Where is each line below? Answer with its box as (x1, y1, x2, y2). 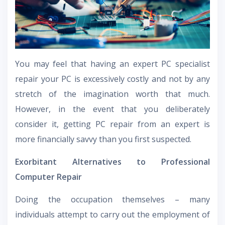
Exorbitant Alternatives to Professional (15, 156, 210, 168)
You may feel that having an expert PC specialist (15, 58, 210, 70)
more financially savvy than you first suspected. (15, 134, 191, 145)
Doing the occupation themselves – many (15, 194, 210, 205)
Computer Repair (15, 171, 82, 183)
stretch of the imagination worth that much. (15, 88, 210, 100)
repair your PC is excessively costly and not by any (15, 73, 210, 85)
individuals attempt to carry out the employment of (15, 209, 210, 220)
